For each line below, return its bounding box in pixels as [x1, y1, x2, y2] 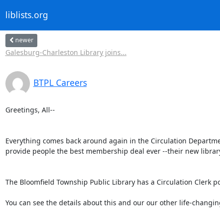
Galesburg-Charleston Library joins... [5, 47, 127, 57]
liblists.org [5, 9, 48, 21]
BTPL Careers [33, 76, 87, 88]
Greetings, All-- [5, 105, 55, 114]
